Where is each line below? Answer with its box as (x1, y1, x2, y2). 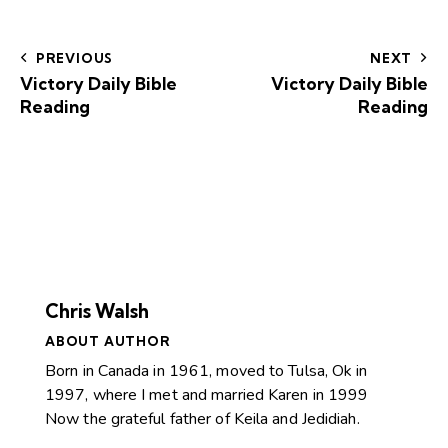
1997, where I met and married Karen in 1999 (45, 384, 369, 407)
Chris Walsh (45, 299, 149, 324)
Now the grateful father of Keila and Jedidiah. (45, 408, 360, 431)
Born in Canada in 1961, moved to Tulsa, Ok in (45, 360, 368, 383)
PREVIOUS (35, 50, 114, 67)
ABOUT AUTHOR (45, 333, 171, 350)
